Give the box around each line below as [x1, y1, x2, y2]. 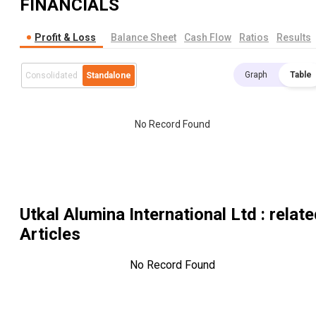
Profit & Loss [35, 32, 96, 44]
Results [276, 32, 311, 44]
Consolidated [25, 71, 78, 81]
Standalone [86, 71, 131, 81]
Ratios [239, 32, 269, 44]
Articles [20, 224, 80, 245]
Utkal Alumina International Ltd [20, 205, 257, 225]
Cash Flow [184, 32, 231, 44]
